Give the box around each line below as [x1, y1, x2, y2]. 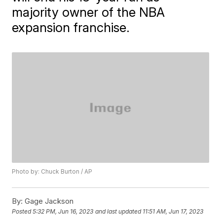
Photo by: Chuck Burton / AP [12, 168, 93, 176]
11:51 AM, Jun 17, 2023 [143, 208, 204, 216]
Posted [12, 208, 33, 216]
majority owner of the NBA [12, 4, 165, 20]
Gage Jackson [23, 196, 74, 206]
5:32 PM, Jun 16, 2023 [33, 208, 94, 216]
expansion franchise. [12, 19, 130, 35]
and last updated [95, 208, 142, 216]
